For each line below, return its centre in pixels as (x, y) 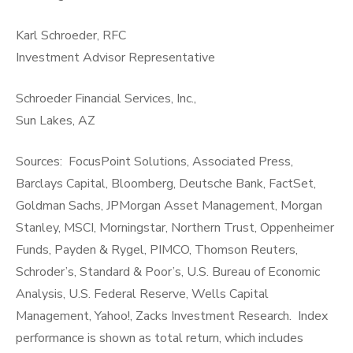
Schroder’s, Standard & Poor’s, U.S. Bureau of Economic (168, 272)
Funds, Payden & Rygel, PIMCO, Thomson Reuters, (157, 250)
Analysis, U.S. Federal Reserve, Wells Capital (142, 294)
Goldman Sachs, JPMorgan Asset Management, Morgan (169, 206)
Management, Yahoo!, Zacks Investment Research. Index (172, 316)
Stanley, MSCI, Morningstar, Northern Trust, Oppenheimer (175, 228)
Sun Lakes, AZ (56, 121)
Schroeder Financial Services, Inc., (106, 99)
